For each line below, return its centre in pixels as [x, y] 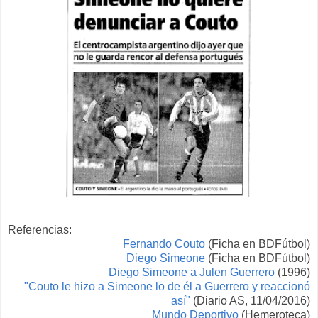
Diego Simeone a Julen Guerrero [192, 272]
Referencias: [40, 229]
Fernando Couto [164, 243]
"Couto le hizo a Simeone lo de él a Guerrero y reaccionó [167, 286]
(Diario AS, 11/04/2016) [250, 300]
